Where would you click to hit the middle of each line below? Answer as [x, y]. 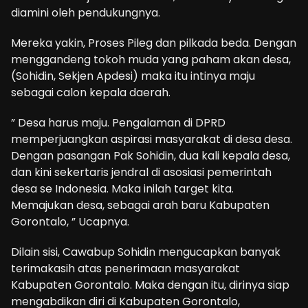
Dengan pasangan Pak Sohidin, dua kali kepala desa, [151, 156]
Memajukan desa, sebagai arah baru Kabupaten [140, 205]
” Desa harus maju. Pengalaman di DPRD [118, 123]
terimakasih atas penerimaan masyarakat [125, 268]
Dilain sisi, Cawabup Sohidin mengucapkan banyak [146, 252]
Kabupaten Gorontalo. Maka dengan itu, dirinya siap [150, 285]
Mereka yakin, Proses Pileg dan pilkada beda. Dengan [154, 43]
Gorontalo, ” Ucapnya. [70, 222]
